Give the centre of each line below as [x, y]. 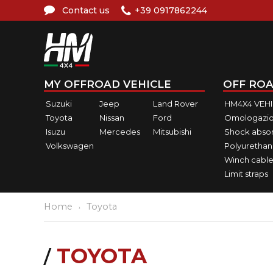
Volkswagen [70, 145]
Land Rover [175, 103]
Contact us [86, 10]
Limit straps [246, 173]
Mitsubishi [172, 131]
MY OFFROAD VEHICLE [108, 84]
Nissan [112, 117]
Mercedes [119, 131]
